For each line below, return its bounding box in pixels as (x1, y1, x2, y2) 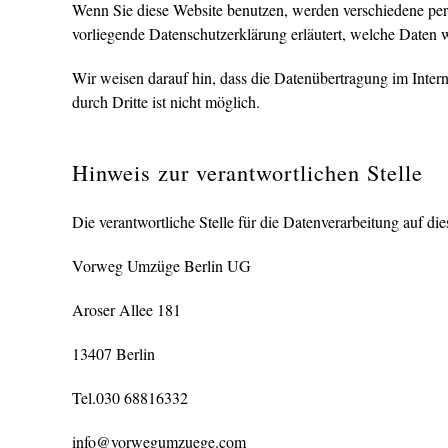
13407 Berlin (72, 343, 155, 364)
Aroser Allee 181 (72, 299, 181, 320)
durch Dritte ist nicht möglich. (72, 91, 260, 112)
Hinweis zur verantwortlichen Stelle (72, 157, 423, 187)
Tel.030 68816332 (72, 387, 188, 408)
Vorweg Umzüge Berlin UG (72, 255, 251, 276)
